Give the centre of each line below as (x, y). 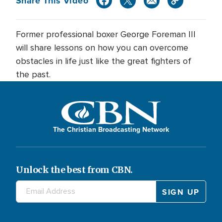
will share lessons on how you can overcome (102, 48)
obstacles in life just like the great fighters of (104, 61)
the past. (33, 74)
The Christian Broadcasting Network (111, 129)
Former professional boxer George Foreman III (106, 34)
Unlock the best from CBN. (74, 169)
